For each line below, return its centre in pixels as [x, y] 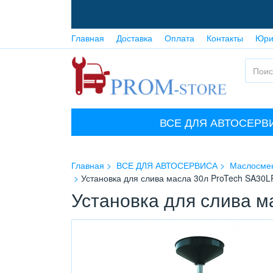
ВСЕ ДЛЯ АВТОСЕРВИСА [167, 165]
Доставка [134, 38]
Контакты [225, 38]
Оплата [179, 38]
